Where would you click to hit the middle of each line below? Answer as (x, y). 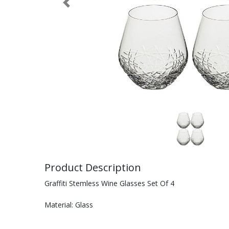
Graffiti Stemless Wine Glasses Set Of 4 (109, 183)
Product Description (93, 167)
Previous (80, 7)
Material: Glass (69, 205)
